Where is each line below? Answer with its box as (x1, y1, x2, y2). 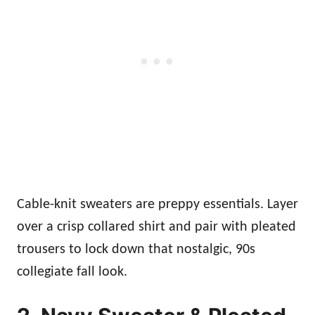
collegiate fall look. (17, 264, 127, 279)
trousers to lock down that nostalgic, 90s (17, 242, 255, 257)
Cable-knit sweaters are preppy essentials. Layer (17, 197, 298, 212)
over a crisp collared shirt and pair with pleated (17, 219, 296, 234)
